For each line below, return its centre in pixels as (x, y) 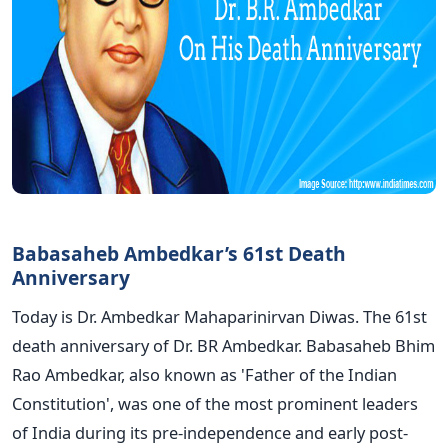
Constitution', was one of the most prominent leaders (215, 403)
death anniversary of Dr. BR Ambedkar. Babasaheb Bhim (223, 345)
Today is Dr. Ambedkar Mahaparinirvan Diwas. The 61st (219, 316)
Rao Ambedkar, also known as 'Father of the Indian (204, 374)
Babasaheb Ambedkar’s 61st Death (179, 253)
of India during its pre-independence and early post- (210, 432)
